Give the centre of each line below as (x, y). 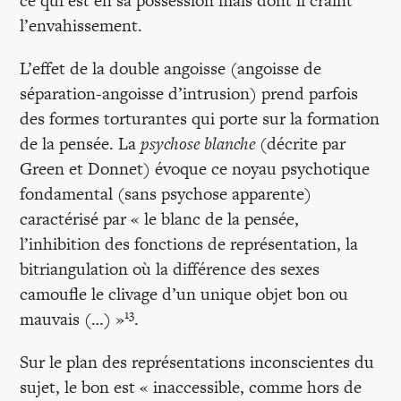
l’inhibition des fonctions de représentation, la (189, 244)
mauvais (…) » (73, 319)
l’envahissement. (81, 26)
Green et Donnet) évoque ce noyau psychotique (195, 169)
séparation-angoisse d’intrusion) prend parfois (189, 94)
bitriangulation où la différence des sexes (170, 269)
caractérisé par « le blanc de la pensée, (160, 219)
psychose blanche (198, 144)
